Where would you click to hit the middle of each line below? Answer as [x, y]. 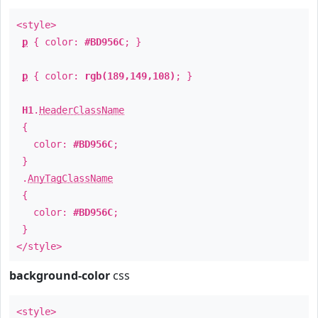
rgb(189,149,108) [130, 76]
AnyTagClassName [70, 178]
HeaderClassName [82, 110]
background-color [60, 275]
